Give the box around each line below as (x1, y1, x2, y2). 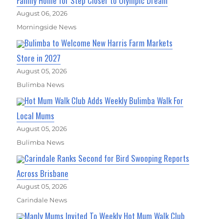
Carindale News (17, 196, 67, 204)
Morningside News (17, 22, 77, 31)
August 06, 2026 (17, 9, 68, 17)
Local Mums (17, 109, 55, 122)
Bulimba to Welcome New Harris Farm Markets (24, 36, 173, 49)
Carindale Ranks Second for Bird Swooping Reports (24, 152, 190, 164)
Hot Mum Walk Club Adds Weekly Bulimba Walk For (24, 94, 184, 107)
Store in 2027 (17, 51, 61, 64)
